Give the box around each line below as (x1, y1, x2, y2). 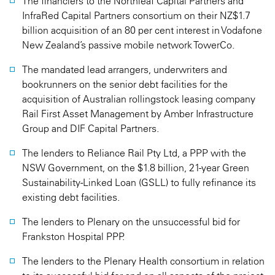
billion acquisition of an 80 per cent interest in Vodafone (22, 24, 262, 36)
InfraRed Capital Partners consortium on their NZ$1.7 (22, 9, 250, 21)
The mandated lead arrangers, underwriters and (22, 63, 227, 76)
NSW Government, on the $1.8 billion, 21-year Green (22, 161, 249, 174)
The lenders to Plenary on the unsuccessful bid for (22, 215, 240, 228)
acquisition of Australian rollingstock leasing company (22, 93, 255, 105)
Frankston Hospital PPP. (22, 230, 125, 242)
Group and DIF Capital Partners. (22, 122, 159, 134)
